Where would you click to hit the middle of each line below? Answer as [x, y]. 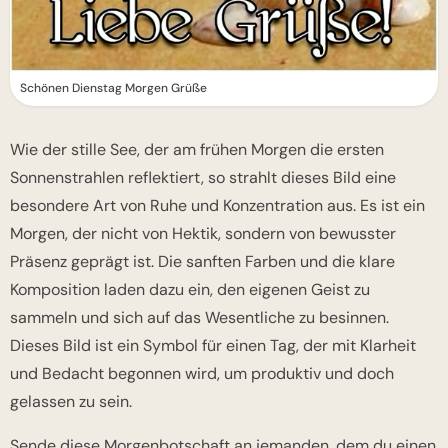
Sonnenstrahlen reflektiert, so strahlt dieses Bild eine [203, 177]
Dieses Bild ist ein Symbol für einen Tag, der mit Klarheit [213, 345]
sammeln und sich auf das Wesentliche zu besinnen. [199, 317]
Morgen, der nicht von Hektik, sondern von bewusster [203, 233]
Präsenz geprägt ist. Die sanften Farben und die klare [202, 261]
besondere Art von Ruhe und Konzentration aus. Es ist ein [217, 205]
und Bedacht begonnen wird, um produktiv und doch [202, 373]
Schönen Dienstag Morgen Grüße [113, 88]
